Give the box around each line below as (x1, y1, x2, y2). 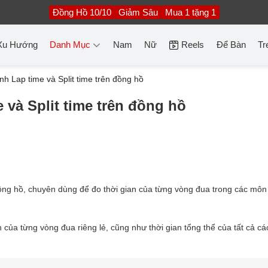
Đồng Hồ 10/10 (52, 7, 111, 17)
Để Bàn (216, 39, 246, 50)
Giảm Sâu (118, 7, 158, 17)
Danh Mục (50, 39, 91, 50)
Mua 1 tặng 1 (165, 7, 216, 17)
